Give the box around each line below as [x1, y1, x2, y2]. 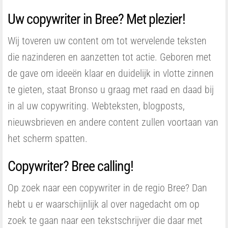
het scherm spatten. [8, 132, 88, 145]
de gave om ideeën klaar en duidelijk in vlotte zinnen [8, 67, 214, 79]
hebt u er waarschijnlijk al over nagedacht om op [8, 198, 199, 210]
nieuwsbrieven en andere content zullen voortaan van [8, 116, 218, 128]
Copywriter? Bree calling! [8, 158, 133, 175]
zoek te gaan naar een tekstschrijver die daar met [8, 214, 203, 226]
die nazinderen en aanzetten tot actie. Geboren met [8, 51, 211, 63]
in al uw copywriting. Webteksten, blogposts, [8, 100, 185, 112]
